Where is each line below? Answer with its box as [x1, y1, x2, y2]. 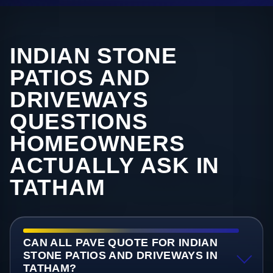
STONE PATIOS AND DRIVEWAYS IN [23, 249, 218, 262]
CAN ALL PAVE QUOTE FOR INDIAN [23, 236, 218, 249]
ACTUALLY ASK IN [10, 153, 220, 179]
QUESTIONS [10, 109, 148, 135]
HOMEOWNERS [10, 131, 185, 157]
